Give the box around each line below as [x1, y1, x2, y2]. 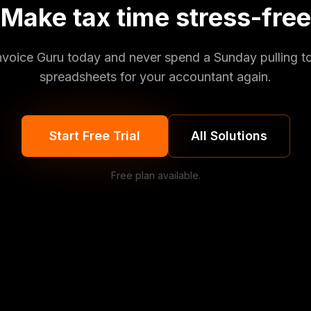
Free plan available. [110, 169, 201, 181]
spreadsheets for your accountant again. [40, 69, 271, 84]
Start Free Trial [49, 128, 140, 143]
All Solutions [190, 128, 267, 143]
